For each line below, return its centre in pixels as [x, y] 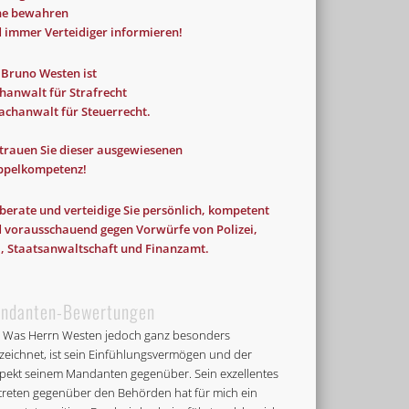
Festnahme [85, 127]
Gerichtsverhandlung [204, 127]
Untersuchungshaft [189, 198]
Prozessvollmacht [199, 163]
